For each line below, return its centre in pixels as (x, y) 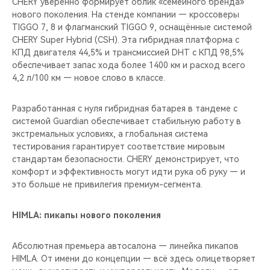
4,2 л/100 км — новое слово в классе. (89, 77)
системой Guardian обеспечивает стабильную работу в (127, 121)
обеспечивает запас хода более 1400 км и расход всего (129, 65)
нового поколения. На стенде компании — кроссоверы (126, 14)
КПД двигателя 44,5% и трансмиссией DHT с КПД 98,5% (128, 52)
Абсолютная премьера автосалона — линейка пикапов (125, 246)
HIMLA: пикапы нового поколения (86, 215)
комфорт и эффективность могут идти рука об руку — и (129, 171)
